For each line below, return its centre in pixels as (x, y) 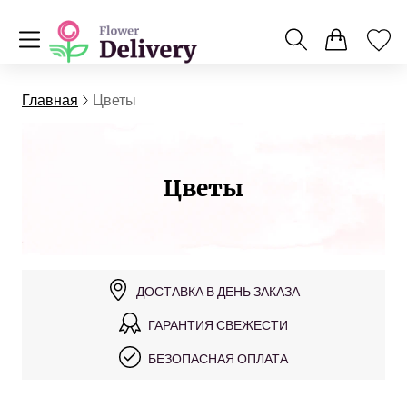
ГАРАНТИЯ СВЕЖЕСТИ (218, 325)
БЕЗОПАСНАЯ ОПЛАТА (218, 358)
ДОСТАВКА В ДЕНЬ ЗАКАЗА (218, 291)
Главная (50, 99)
